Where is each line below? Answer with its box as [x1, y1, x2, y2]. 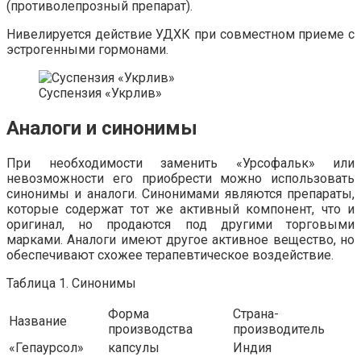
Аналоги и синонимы [6, 117, 197, 140]
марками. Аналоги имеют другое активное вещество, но [6, 232, 355, 248]
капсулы [108, 340, 160, 356]
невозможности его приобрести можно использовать [6, 171, 355, 187]
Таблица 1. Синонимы [6, 276, 136, 292]
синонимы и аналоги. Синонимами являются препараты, [6, 186, 355, 202]
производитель [233, 322, 325, 338]
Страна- [233, 306, 279, 322]
